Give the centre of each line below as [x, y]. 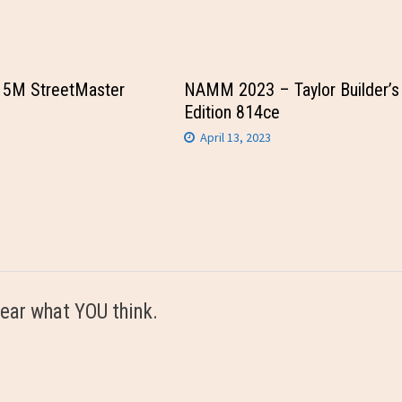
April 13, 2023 [236, 138]
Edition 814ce [232, 113]
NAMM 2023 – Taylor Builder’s [292, 90]
